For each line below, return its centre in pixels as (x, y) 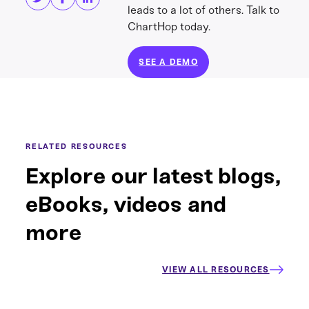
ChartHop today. (169, 27)
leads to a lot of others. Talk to (204, 10)
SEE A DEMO (168, 62)
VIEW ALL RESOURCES (216, 270)
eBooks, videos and (126, 204)
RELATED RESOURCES (77, 147)
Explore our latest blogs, (153, 176)
